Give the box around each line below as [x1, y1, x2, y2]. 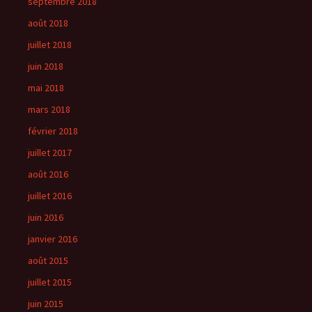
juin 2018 [28, 60, 63, 72]
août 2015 [28, 254, 68, 267]
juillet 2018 [28, 38, 72, 51]
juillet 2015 [28, 276, 72, 288]
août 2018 [28, 17, 68, 29]
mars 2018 [28, 103, 70, 116]
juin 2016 [28, 211, 63, 224]
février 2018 [28, 125, 78, 137]
